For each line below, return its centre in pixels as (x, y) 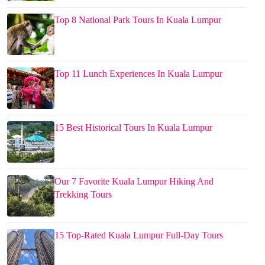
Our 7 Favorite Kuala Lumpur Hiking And (134, 182)
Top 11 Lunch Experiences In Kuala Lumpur (138, 74)
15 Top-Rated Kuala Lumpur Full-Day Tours (139, 235)
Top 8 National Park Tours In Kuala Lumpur (138, 20)
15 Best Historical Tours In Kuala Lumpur (133, 128)
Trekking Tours (83, 195)
